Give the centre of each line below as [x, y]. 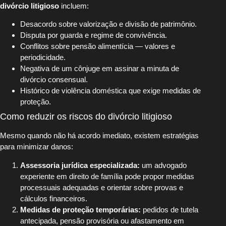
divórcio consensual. [54, 80]
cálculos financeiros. [54, 198]
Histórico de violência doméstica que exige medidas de [110, 91]
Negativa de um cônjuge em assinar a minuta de [100, 69]
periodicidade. [43, 58]
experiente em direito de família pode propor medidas [107, 176]
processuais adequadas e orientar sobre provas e [102, 187]
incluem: [74, 6]
